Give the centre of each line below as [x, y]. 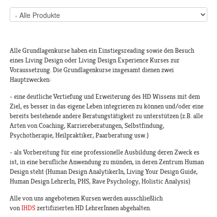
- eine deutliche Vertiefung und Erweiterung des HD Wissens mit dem [105, 97]
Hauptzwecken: [30, 80]
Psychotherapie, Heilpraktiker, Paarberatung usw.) [79, 135]
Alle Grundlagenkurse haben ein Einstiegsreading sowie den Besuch [102, 51]
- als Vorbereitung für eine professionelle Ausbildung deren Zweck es [105, 152]
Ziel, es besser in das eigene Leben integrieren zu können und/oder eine [107, 106]
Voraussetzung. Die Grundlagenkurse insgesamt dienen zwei [92, 70]
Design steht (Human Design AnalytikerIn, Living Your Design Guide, [104, 172]
